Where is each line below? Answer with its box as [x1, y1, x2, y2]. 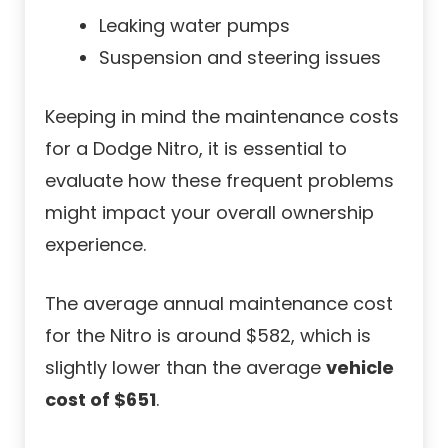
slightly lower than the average [45, 355, 326, 381]
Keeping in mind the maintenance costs [45, 104, 399, 130]
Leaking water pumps [99, 13, 290, 39]
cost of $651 [45, 387, 156, 413]
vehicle [326, 355, 394, 381]
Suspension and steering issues [99, 45, 381, 71]
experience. [45, 232, 146, 258]
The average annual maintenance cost [45, 291, 393, 317]
